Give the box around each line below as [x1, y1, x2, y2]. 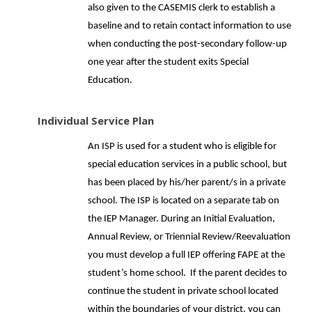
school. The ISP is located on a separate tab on [88, 196, 279, 206]
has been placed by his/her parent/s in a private [88, 178, 286, 188]
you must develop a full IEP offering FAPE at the [88, 250, 285, 260]
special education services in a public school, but [88, 159, 287, 170]
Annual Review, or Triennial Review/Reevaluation [88, 232, 290, 242]
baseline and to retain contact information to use [88, 21, 291, 31]
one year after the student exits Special [88, 57, 249, 68]
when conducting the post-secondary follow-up [88, 39, 287, 49]
